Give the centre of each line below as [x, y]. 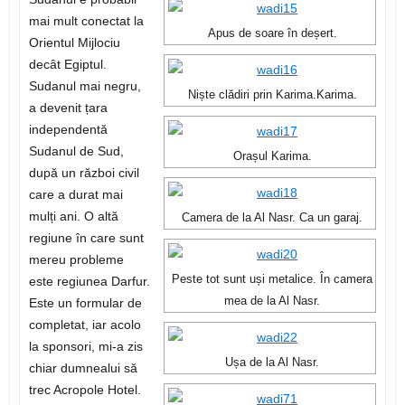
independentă [68, 130]
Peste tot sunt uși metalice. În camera [273, 280]
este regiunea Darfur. [89, 282]
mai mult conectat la [86, 21]
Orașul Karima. [272, 157]
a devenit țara [68, 108]
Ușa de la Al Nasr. [273, 363]
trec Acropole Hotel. [85, 390]
